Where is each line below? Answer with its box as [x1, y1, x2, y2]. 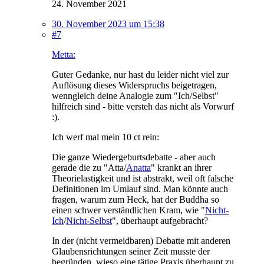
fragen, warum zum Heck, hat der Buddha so [52, 194, 219, 204]
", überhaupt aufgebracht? [112, 215, 208, 226]
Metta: [52, 49, 75, 60]
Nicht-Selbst [66, 215, 112, 226]
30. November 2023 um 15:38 [52, 18, 164, 29]
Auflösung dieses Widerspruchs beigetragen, [52, 80, 217, 90]
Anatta [126, 162, 151, 173]
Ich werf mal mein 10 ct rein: [52, 131, 159, 142]
